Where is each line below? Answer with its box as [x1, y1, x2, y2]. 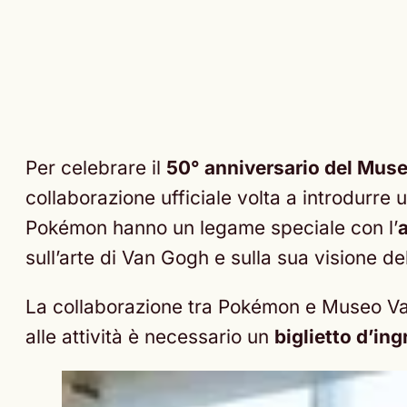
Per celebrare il [25, 156, 166, 180]
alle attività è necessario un [25, 325, 274, 349]
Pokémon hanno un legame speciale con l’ [25, 216, 398, 240]
